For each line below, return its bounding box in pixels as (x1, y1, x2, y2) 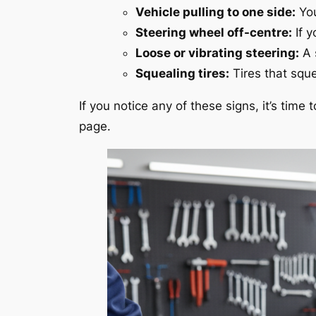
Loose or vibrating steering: (135, 46, 299, 61)
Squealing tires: (135, 66, 229, 81)
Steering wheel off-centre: (135, 25, 292, 40)
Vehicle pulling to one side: (135, 5, 296, 20)
